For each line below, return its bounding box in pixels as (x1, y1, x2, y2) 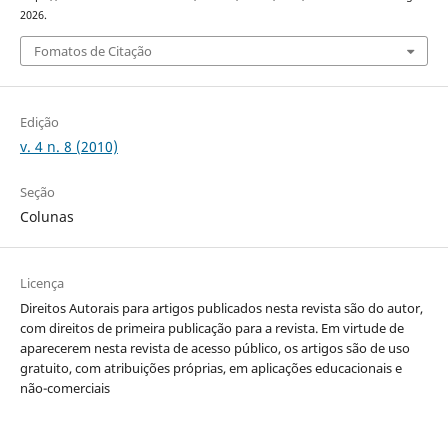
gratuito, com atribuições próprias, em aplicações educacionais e (19, 358, 402, 377)
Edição (19, 112, 59, 131)
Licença (19, 273, 64, 292)
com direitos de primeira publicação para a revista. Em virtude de (19, 318, 404, 337)
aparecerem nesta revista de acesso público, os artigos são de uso (19, 338, 410, 357)
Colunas (19, 206, 74, 226)
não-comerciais (19, 378, 110, 397)
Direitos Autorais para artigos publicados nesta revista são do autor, (19, 298, 423, 317)
